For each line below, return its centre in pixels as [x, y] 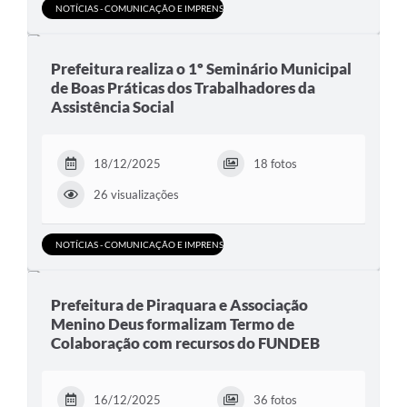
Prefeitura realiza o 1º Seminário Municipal [201, 69]
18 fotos [275, 164]
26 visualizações [136, 195]
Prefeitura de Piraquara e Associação [179, 305]
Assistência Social [113, 107]
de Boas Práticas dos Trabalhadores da [183, 88]
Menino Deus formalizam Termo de [173, 324]
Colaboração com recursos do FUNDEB [185, 343]
